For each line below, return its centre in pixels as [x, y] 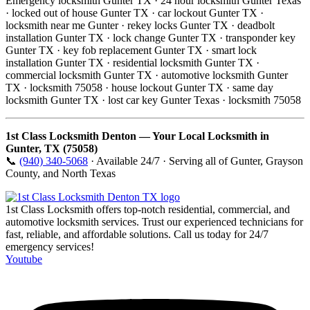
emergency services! [50, 246]
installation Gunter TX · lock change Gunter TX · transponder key [151, 37]
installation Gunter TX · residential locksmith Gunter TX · [133, 62]
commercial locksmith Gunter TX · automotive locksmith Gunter [147, 75]
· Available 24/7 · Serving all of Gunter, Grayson [195, 161]
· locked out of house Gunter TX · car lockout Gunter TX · [135, 12]
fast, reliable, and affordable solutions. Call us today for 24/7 [137, 234]
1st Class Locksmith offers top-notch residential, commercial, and [148, 209]
